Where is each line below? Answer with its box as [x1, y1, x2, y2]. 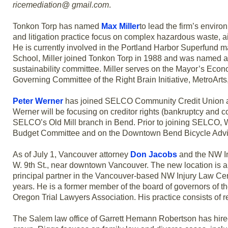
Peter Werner [13, 97, 63, 106]
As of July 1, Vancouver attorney [13, 150, 130, 159]
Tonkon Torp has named [13, 22, 101, 31]
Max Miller [101, 22, 139, 31]
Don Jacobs [130, 150, 177, 159]
